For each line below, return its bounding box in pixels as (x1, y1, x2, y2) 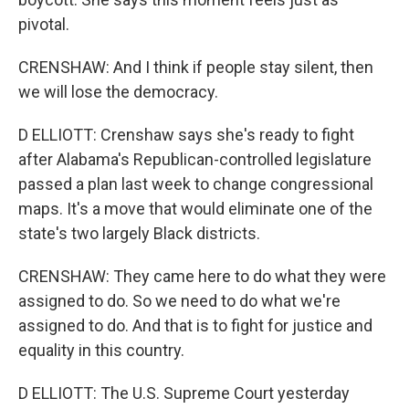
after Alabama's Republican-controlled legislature (18, 150, 372, 169)
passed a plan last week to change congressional (18, 174, 373, 194)
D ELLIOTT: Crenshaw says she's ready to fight (18, 125, 354, 144)
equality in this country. (18, 341, 184, 360)
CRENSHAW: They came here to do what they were (18, 267, 386, 286)
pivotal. (18, 15, 69, 34)
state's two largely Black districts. (18, 224, 260, 243)
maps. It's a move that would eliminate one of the (18, 199, 372, 218)
